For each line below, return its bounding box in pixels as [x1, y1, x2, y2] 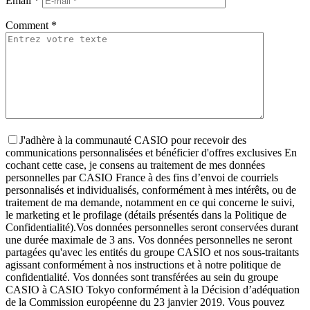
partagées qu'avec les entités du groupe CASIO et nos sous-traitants [6, 246, 299, 258]
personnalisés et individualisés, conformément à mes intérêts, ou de [6, 183, 296, 196]
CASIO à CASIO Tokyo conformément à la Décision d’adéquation [6, 283, 300, 295]
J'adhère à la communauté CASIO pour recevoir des [19, 134, 246, 146]
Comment [6, 19, 51, 31]
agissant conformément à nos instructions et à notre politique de [6, 258, 281, 271]
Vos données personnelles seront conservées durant [76, 221, 298, 233]
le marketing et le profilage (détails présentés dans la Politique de [6, 208, 286, 221]
